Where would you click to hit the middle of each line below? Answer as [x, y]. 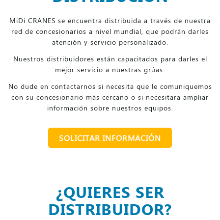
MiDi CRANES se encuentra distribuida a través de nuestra [110, 20]
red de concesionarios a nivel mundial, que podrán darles [110, 31]
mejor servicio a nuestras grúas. [110, 69]
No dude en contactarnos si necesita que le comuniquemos [110, 86]
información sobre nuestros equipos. [110, 108]
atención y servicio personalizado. [110, 42]
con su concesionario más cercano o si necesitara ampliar [110, 97]
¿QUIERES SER [110, 191]
